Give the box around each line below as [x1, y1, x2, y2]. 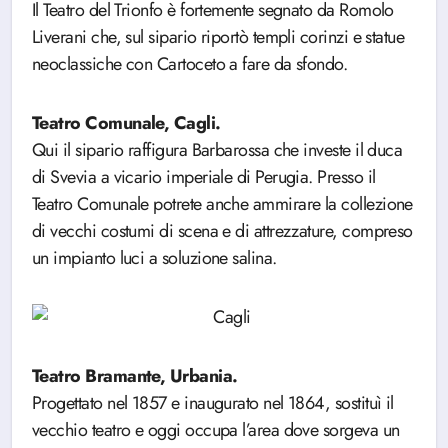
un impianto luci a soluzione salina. [32, 245, 277, 271]
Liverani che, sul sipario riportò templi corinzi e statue [32, 24, 405, 50]
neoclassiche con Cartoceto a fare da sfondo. [32, 51, 348, 77]
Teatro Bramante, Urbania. [32, 363, 238, 389]
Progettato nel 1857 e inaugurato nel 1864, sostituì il [32, 390, 394, 416]
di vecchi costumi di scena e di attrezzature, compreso [32, 218, 413, 244]
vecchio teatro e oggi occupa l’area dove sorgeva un [32, 417, 400, 443]
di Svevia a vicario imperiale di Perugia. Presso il [32, 164, 376, 190]
